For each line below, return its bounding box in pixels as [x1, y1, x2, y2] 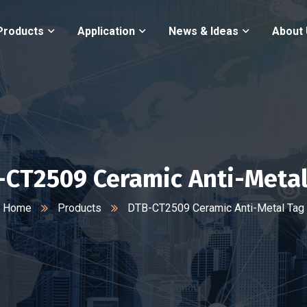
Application [77, 25, 135, 38]
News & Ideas [169, 25, 238, 38]
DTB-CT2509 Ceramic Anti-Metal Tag [127, 201, 304, 214]
